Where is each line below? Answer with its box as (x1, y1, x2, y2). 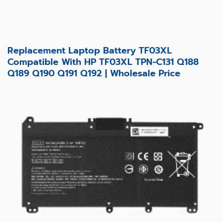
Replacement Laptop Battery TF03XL (7, 43, 172, 57)
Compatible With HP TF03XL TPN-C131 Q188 (7, 55, 199, 69)
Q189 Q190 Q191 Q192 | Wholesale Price (7, 66, 180, 80)
